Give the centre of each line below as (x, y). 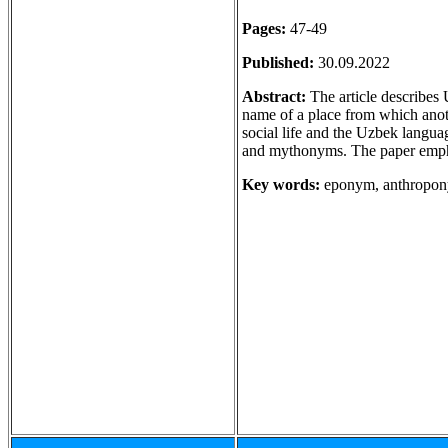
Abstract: (274, 96)
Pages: (264, 28)
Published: (278, 62)
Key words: (281, 184)
